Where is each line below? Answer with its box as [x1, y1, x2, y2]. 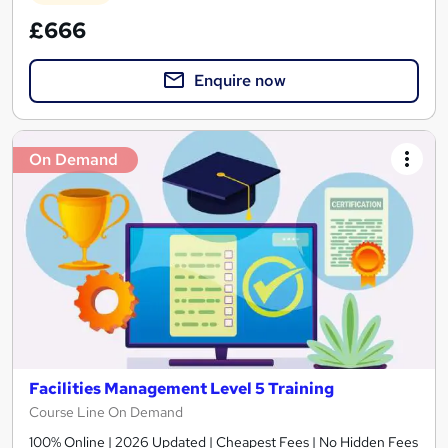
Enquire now [194, 70, 286, 92]
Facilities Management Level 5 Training [29, 377, 334, 399]
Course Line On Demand [29, 402, 183, 421]
